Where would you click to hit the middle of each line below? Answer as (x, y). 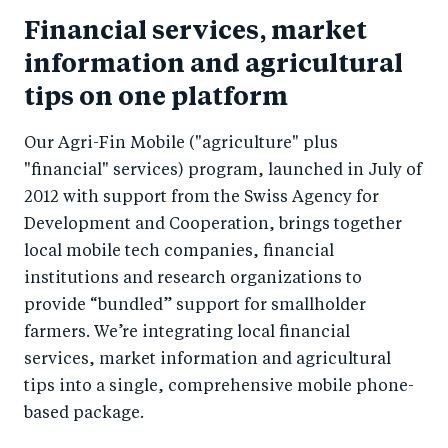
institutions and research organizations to (193, 279)
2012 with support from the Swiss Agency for (201, 198)
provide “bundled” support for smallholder (195, 306)
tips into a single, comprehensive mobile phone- (219, 387)
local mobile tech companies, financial (179, 252)
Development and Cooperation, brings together (213, 225)
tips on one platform (156, 99)
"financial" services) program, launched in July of (223, 171)
